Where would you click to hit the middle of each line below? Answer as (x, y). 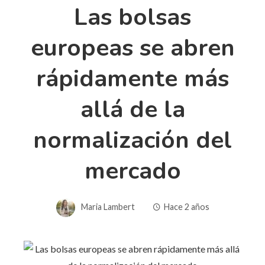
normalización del (132, 140)
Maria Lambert (108, 206)
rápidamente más (132, 78)
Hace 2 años (186, 206)
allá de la (132, 109)
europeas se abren (132, 48)
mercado (132, 171)
